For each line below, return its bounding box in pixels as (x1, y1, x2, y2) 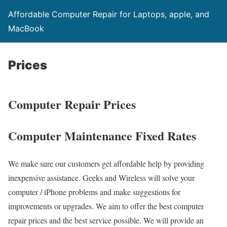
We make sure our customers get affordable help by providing (8, 158, 204, 169)
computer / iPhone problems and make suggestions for (8, 186, 180, 197)
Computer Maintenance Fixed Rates (8, 126, 196, 144)
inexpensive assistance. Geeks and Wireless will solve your (8, 172, 195, 183)
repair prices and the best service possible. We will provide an (8, 214, 204, 225)
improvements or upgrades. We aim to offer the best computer (8, 200, 204, 211)
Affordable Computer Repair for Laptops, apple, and (8, 9, 209, 19)
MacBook (8, 23, 44, 33)
